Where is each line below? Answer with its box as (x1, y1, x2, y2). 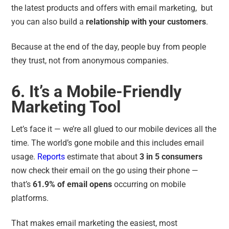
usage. (11, 151, 38, 162)
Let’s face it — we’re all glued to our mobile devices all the (11, 124, 217, 134)
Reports (37, 151, 65, 162)
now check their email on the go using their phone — (11, 165, 199, 175)
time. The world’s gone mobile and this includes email (11, 138, 204, 148)
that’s (11, 179, 33, 189)
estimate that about (65, 151, 140, 162)
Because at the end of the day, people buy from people (11, 41, 207, 52)
